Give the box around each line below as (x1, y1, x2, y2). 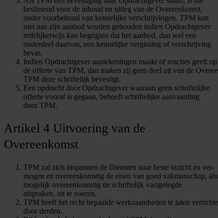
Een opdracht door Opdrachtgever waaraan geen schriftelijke (23, 83, 210, 92)
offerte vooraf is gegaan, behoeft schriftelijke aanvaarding (23, 92, 200, 101)
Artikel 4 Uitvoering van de (4, 121, 145, 136)
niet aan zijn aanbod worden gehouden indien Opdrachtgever (23, 22, 211, 31)
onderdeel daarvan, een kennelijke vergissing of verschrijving (23, 39, 211, 48)
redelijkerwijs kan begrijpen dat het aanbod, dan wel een (23, 31, 196, 39)
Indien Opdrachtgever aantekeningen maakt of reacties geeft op (23, 57, 217, 66)
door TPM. (23, 101, 57, 109)
